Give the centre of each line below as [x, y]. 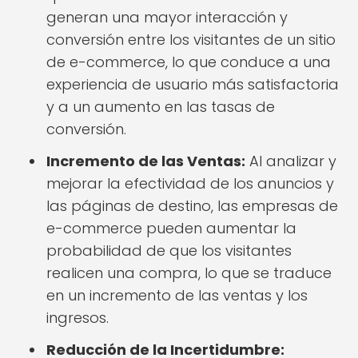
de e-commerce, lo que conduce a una [189, 62]
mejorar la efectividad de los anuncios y [190, 183]
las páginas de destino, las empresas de [192, 206]
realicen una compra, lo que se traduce [189, 273]
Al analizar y [291, 161]
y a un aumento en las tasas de [161, 107]
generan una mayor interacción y [167, 17]
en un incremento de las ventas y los [177, 295]
